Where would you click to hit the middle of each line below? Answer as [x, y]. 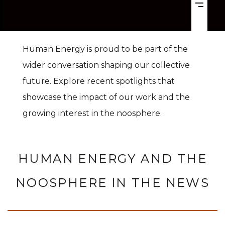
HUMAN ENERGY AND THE [113, 158]
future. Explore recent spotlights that [98, 81]
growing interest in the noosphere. [92, 113]
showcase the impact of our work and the [106, 97]
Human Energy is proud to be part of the [105, 49]
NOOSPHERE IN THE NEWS [113, 183]
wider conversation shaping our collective [106, 65]
